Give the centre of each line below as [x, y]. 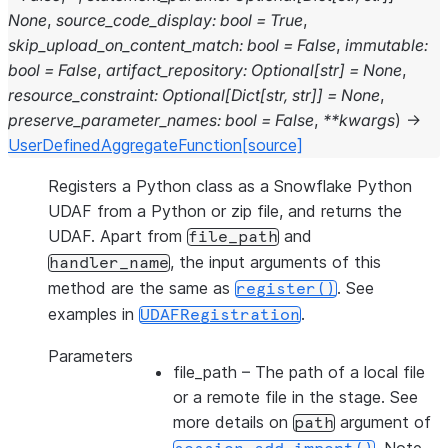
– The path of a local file [331, 372]
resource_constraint [81, 95]
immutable [384, 45]
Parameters [90, 356]
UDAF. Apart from [117, 236]
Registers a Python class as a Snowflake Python [230, 186]
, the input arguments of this [275, 262]
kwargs [367, 120]
